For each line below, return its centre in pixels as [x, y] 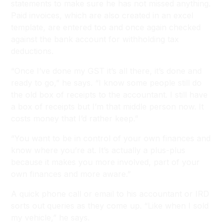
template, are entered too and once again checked [106, 27]
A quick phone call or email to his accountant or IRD [110, 194]
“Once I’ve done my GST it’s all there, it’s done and [107, 71]
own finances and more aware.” [71, 174]
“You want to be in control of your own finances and [111, 138]
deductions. [32, 51]
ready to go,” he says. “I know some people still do [107, 83]
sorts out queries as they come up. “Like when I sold [110, 206]
